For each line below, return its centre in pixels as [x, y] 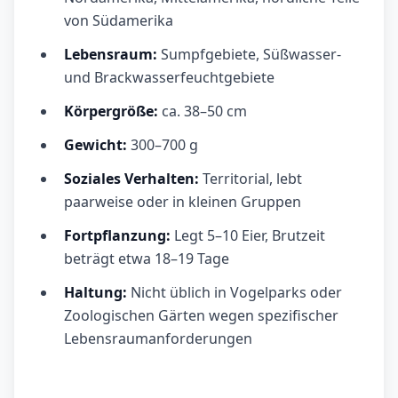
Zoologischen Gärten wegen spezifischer [201, 316]
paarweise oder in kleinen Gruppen [183, 202]
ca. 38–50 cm [203, 111]
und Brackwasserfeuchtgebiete [169, 78]
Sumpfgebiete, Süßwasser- [249, 55]
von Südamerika [119, 21]
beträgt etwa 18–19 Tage [147, 259]
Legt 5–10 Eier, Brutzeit [248, 236]
